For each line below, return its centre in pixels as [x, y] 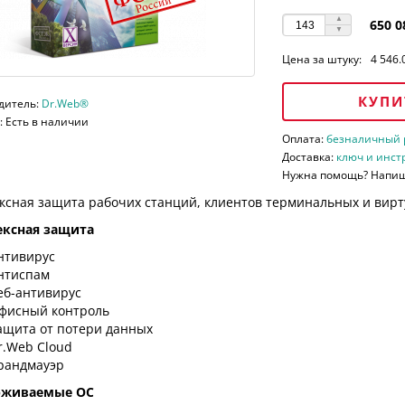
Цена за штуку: [322, 60]
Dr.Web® [65, 104]
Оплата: [305, 139]
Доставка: [310, 157]
